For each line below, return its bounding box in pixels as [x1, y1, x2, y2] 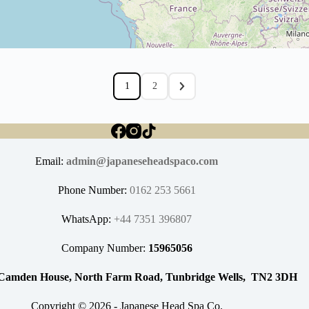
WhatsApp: [61, 213, 114, 225]
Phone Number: [57, 184, 130, 196]
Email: [35, 155, 67, 167]
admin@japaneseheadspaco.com [66, 155, 219, 167]
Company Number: [61, 242, 148, 254]
